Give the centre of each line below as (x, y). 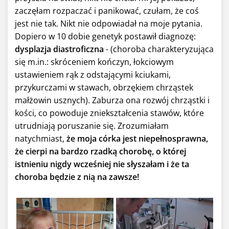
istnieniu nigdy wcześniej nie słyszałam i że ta (102, 164)
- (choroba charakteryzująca (159, 49)
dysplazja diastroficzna (59, 49)
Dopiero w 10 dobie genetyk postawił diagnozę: (105, 37)
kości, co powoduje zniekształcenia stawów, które (109, 113)
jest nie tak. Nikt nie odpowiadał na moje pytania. (109, 24)
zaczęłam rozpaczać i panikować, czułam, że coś (107, 11)
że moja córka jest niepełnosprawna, (136, 139)
